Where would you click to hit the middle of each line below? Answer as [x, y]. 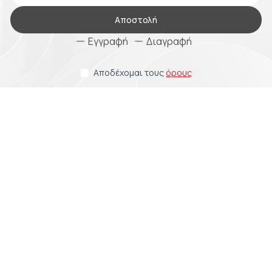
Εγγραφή [108, 42]
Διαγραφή [169, 42]
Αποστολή [136, 20]
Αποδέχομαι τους [129, 73]
